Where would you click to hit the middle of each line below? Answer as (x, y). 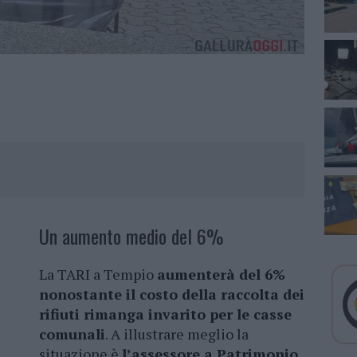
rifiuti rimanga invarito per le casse (165, 314)
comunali (72, 334)
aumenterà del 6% (221, 275)
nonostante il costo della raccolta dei (172, 294)
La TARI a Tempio (98, 275)
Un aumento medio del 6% (131, 236)
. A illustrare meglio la (177, 334)
